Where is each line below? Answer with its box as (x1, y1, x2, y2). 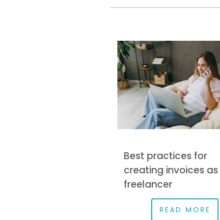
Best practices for (124, 149, 208, 163)
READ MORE (159, 204, 211, 215)
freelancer (124, 178, 173, 192)
